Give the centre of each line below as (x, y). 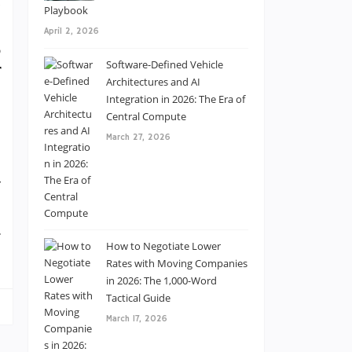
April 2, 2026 (71, 31)
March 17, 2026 (137, 319)
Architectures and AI (153, 82)
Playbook (66, 10)
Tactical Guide (138, 298)
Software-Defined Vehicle (165, 64)
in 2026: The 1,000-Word (161, 280)
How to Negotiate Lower (163, 246)
